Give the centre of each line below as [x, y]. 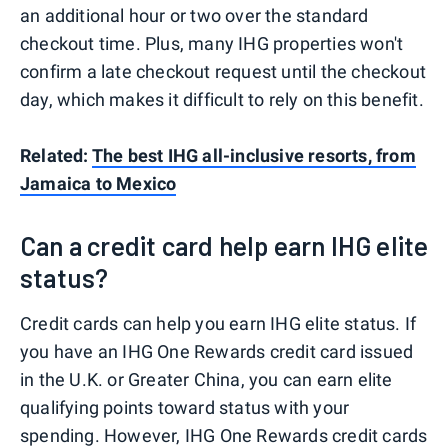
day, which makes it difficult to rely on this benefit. [222, 99]
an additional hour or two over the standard [194, 15]
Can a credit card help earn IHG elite [224, 245]
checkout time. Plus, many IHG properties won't [212, 43]
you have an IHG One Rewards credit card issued [217, 351]
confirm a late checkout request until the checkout [223, 71]
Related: [56, 155]
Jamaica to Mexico [98, 183]
